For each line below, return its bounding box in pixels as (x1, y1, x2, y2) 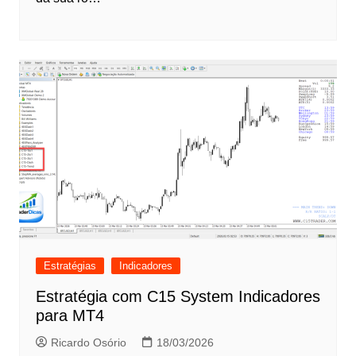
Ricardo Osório (50, 336, 126, 350)
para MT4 (35, 307, 104, 325)
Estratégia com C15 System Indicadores (35, 288, 320, 306)
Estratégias (43, 260, 96, 273)
